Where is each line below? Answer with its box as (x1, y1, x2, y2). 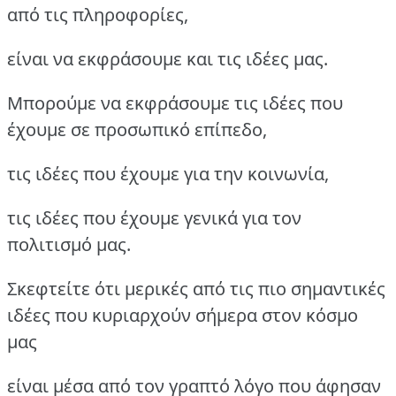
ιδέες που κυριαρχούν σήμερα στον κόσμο (7, 303, 358, 328)
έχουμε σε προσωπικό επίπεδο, (7, 118, 267, 142)
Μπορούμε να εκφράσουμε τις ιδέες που (7, 91, 343, 116)
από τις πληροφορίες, (7, 3, 188, 27)
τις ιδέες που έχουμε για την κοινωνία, (7, 162, 329, 187)
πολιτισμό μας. (7, 232, 131, 257)
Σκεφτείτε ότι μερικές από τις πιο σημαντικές (7, 277, 385, 301)
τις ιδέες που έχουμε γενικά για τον (7, 206, 301, 231)
